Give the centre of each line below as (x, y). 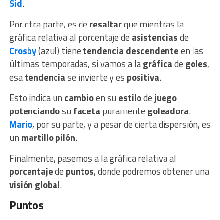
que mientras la (153, 24)
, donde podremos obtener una (151, 172)
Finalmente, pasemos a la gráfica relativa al (93, 158)
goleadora (168, 111)
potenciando (35, 111)
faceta (87, 111)
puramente (124, 111)
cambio (80, 98)
